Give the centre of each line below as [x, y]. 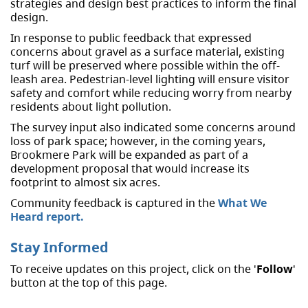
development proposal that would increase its [130, 169]
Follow [275, 269]
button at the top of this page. [89, 283]
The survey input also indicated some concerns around [153, 128]
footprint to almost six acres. [85, 183]
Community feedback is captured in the [114, 203]
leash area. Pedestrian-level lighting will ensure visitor [150, 79]
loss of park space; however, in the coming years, [138, 141]
